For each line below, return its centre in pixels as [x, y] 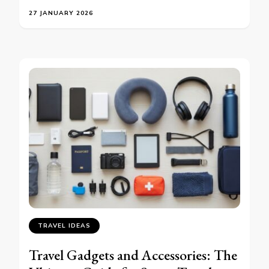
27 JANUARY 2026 [61, 13]
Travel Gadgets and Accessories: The [133, 255]
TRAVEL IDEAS [64, 226]
